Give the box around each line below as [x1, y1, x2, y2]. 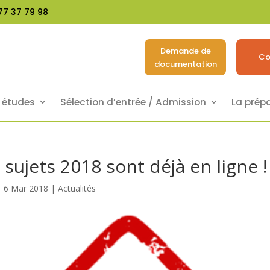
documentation [154, 58, 217, 70]
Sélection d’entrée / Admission [60, 96, 206, 108]
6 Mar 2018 [3, 183, 48, 194]
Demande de [160, 45, 211, 57]
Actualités [57, 183, 96, 194]
